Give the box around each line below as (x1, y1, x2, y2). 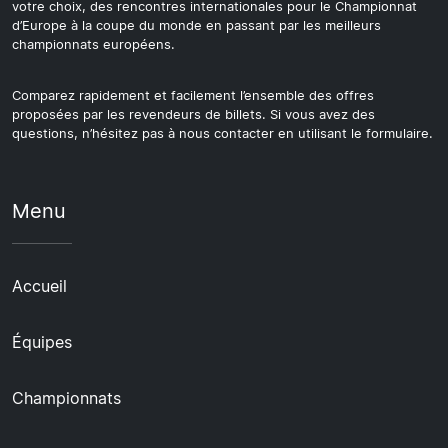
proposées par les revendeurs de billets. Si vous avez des (12, 106, 375, 122)
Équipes (12, 331, 72, 352)
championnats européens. (12, 36, 175, 52)
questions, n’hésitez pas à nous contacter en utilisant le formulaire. (12, 125, 433, 141)
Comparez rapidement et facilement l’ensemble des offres (12, 87, 374, 103)
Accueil (12, 275, 67, 296)
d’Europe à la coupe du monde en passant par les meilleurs (12, 17, 381, 33)
